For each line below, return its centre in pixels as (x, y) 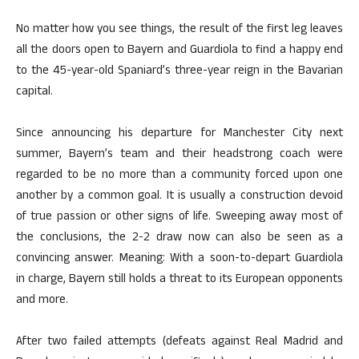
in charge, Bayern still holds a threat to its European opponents (179, 280)
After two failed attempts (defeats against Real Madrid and (179, 343)
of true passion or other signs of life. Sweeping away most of (179, 218)
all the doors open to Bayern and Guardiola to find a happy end (179, 51)
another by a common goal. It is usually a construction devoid (179, 197)
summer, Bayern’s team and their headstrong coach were (179, 155)
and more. (42, 301)
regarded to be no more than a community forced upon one (179, 176)
